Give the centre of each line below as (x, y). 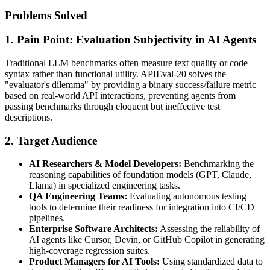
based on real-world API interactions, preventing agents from (120, 96)
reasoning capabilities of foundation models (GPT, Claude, (140, 175)
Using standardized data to (211, 262)
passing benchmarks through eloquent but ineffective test (112, 106)
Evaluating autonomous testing (187, 196)
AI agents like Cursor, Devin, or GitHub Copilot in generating (147, 240)
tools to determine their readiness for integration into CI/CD (142, 207)
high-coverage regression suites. (89, 251)
